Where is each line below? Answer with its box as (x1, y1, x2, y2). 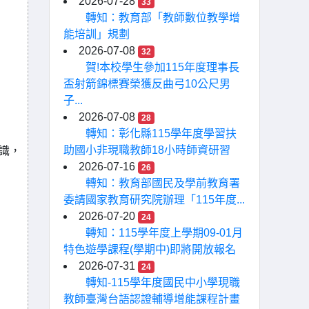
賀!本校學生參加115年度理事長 (86, 61, 239, 73)
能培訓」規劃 (63, 28, 130, 40)
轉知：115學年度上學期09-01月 (86, 227, 243, 239)
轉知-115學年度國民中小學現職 (86, 277, 240, 288)
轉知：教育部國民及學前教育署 (86, 177, 240, 189)
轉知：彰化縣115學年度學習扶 (86, 128, 237, 139)
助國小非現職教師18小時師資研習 (63, 144, 230, 156)
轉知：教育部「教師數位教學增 (86, 12, 240, 23)
